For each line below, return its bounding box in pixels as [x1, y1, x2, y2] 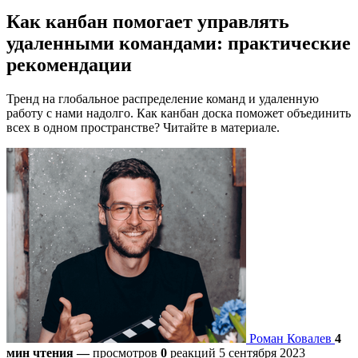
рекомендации [6, 54, 132, 75]
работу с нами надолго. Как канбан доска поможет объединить [6, 105, 351, 120]
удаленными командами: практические [6, 32, 351, 54]
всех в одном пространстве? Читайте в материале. [6, 120, 280, 134]
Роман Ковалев [249, 331, 332, 345]
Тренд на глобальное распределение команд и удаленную [6, 91, 319, 105]
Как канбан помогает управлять [6, 10, 289, 32]
